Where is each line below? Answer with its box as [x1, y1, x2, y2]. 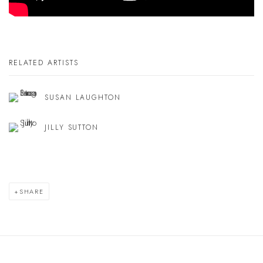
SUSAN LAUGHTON [45, 92, 121, 103]
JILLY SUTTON [45, 122, 99, 133]
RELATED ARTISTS [9, 58, 79, 69]
